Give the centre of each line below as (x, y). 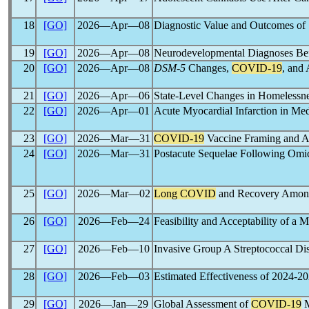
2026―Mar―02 (113, 193)
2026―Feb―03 (113, 276)
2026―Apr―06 (113, 96)
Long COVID (185, 193)
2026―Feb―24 (113, 221)
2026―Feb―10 (113, 249)
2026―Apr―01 (113, 111)
